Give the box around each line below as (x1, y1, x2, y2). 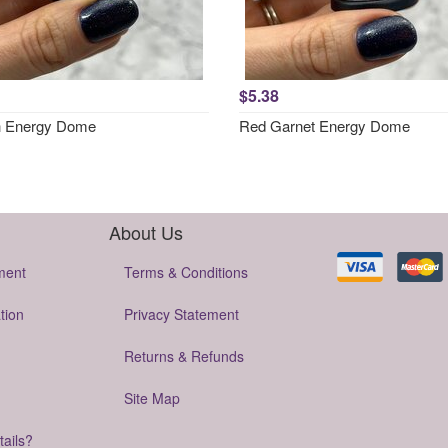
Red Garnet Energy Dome (239, 115, 410, 136)
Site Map (124, 388, 180, 408)
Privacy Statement (124, 304, 239, 324)
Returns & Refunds (124, 346, 244, 366)
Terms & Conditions (124, 262, 248, 282)
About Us (109, 219, 183, 245)
